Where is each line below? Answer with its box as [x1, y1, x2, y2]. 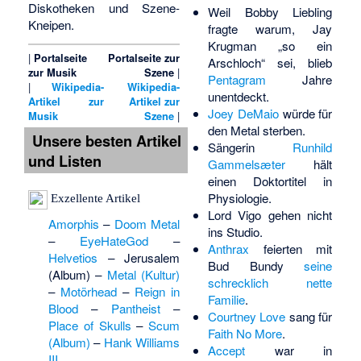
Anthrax [207, 239, 249, 257]
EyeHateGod [80, 232, 149, 250]
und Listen [28, 149, 102, 172]
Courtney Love [207, 307, 286, 325]
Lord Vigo [207, 205, 262, 223]
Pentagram [207, 70, 266, 88]
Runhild [293, 138, 333, 156]
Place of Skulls [48, 317, 131, 334]
